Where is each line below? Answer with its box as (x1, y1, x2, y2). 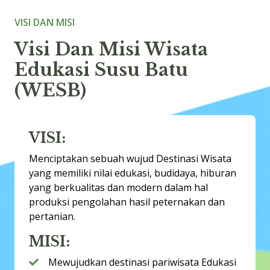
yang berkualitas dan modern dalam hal (29, 180, 208, 194)
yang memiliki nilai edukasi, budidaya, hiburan (29, 166, 236, 180)
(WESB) (14, 79, 86, 101)
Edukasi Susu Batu (14, 58, 188, 81)
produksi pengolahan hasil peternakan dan (29, 195, 225, 209)
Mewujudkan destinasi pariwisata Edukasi (48, 255, 236, 269)
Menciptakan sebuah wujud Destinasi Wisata (29, 151, 231, 165)
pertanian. (29, 209, 75, 223)
